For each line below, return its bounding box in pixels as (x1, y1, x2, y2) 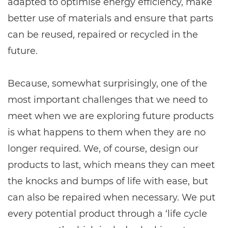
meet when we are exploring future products (8, 110, 214, 122)
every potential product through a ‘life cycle (8, 208, 207, 219)
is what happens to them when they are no (8, 126, 206, 138)
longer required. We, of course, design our (8, 142, 198, 154)
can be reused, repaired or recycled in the (8, 28, 198, 40)
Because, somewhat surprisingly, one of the (8, 77, 207, 89)
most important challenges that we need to (8, 94, 208, 105)
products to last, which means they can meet (8, 159, 215, 170)
